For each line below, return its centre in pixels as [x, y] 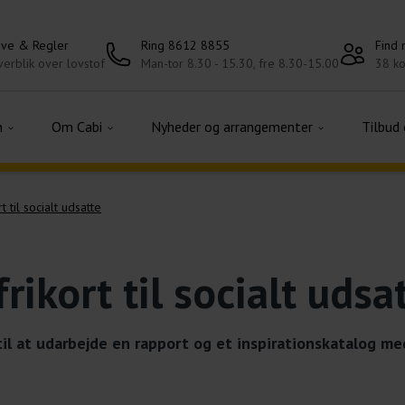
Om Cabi [79, 127]
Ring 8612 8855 [185, 45]
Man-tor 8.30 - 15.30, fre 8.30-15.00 [240, 63]
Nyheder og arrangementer [234, 127]
